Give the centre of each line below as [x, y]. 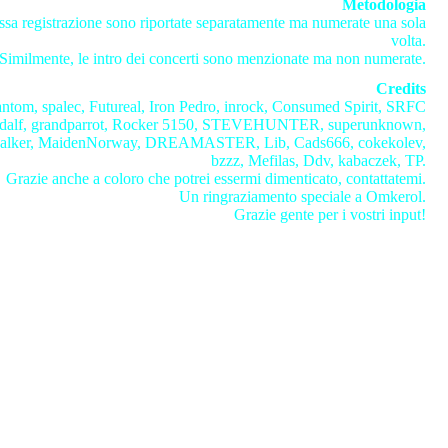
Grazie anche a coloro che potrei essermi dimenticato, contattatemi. [216, 178]
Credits [401, 88]
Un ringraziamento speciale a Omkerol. [302, 196]
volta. [408, 40]
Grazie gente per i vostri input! [330, 214]
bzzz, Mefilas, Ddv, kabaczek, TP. [318, 160]
